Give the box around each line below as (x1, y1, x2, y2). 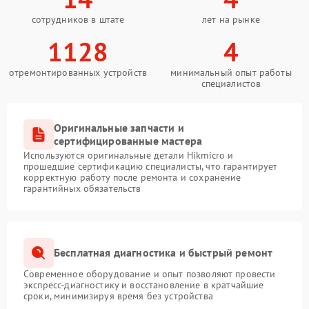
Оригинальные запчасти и (54, 120, 184, 134)
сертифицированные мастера (54, 133, 203, 148)
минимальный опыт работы (170, 66, 292, 79)
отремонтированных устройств (8, 66, 148, 79)
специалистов (201, 77, 261, 90)
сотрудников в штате (31, 12, 125, 26)
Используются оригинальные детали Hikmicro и (23, 148, 234, 161)
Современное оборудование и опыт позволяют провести (23, 267, 276, 280)
